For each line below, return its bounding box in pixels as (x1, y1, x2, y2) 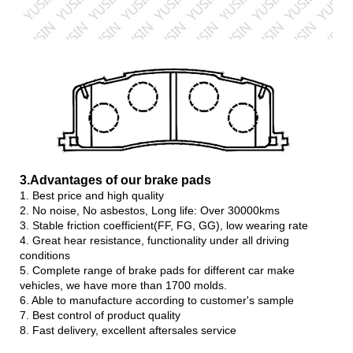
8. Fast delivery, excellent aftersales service (20, 323, 236, 336)
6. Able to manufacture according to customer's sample (20, 293, 294, 307)
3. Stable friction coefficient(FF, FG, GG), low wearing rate (20, 218, 308, 232)
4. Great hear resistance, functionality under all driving (20, 233, 289, 247)
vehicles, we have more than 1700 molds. (20, 278, 227, 292)
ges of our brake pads (80, 173, 211, 187)
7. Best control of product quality (20, 308, 180, 321)
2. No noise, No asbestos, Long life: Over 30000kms (20, 203, 280, 217)
